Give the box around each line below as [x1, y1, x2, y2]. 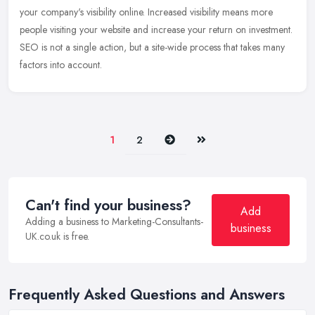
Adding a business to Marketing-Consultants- [25, 214, 203, 229]
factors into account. [20, 58, 102, 72]
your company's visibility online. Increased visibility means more [20, 5, 273, 20]
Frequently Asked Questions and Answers [8, 284, 285, 306]
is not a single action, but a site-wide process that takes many [41, 40, 285, 55]
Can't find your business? [25, 195, 191, 217]
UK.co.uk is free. [25, 229, 89, 244]
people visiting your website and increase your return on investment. [20, 22, 292, 37]
